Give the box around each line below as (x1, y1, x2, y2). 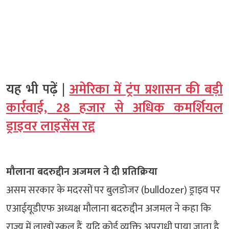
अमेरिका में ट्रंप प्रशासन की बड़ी (69, 79, 223, 101)
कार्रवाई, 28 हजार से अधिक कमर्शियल (6, 97, 223, 120)
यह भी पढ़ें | (6, 79, 70, 101)
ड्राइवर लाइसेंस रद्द (6, 116, 95, 138)
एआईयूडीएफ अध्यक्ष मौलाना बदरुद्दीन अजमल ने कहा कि (6, 200, 211, 218)
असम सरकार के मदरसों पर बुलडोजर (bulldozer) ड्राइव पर (6, 181, 220, 199)
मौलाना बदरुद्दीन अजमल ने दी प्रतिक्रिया (6, 163, 157, 181)
